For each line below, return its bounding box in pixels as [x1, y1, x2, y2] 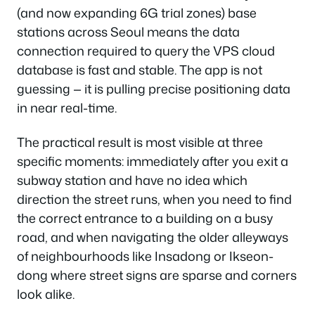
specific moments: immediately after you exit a [17, 152, 288, 170]
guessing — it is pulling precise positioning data [17, 79, 290, 98]
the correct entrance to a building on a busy [17, 209, 273, 227]
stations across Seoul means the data [17, 22, 240, 41]
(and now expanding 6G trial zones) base [17, 3, 257, 22]
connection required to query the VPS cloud [17, 41, 275, 60]
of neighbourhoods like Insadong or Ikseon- [17, 247, 274, 265]
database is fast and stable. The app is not [17, 60, 262, 79]
